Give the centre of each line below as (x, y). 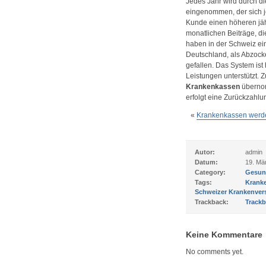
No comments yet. (214, 252)
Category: (210, 172)
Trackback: (211, 202)
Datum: (206, 162)
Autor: (205, 152)
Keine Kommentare (224, 235)
